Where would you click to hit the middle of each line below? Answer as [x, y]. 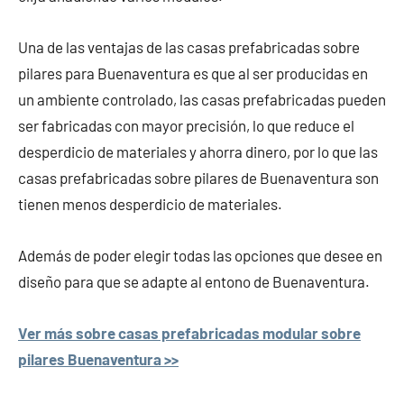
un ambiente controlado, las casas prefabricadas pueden [202, 100]
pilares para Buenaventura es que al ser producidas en [193, 73]
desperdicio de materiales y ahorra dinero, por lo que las [198, 152]
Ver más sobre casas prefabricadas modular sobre [189, 333]
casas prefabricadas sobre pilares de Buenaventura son [198, 178]
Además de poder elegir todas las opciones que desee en [200, 256]
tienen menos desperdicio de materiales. [150, 204]
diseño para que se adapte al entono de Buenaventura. [194, 282]
